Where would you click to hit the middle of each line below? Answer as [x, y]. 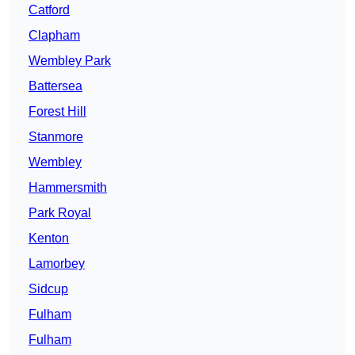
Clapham [54, 36]
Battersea [55, 86]
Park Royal [60, 213]
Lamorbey [57, 264]
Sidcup [48, 289]
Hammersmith [68, 188]
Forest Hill [57, 112]
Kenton [49, 239]
